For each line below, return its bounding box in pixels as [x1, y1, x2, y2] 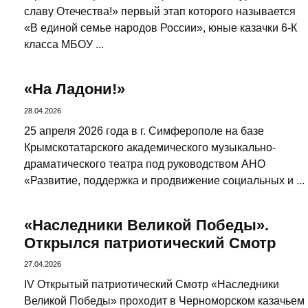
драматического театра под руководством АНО [24, 157, 265, 170]
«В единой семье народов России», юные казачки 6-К [24, 22, 297, 34]
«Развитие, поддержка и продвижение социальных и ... [24, 174, 305, 186]
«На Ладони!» [24, 80, 125, 98]
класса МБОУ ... [24, 38, 104, 51]
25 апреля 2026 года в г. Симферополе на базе [24, 124, 264, 137]
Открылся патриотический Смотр [24, 234, 276, 252]
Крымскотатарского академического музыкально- [24, 141, 276, 153]
